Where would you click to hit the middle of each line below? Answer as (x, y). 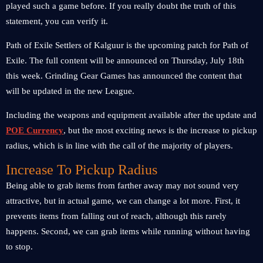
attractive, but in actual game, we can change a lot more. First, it (123, 201)
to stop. (19, 247)
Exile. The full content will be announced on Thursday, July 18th (125, 60)
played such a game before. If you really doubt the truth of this (121, 6)
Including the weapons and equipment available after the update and (131, 115)
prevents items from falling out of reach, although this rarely (116, 216)
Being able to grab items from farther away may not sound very (122, 186)
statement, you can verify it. (57, 21)
